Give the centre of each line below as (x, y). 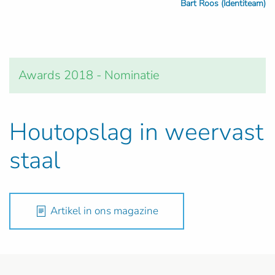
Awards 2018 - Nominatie (89, 75)
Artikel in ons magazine (104, 211)
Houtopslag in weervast (136, 132)
